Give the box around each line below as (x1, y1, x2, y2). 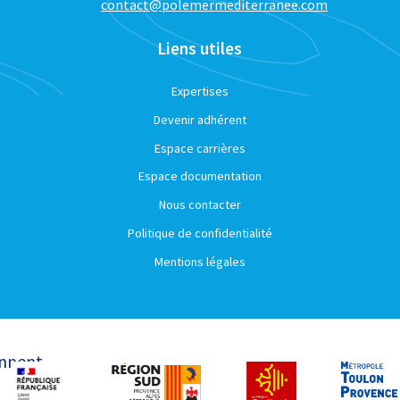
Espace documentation (137, 168, 262, 185)
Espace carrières (154, 139, 246, 156)
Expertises (171, 83, 229, 99)
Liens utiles (157, 37, 243, 59)
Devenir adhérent (153, 111, 246, 128)
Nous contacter (158, 196, 241, 212)
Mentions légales (154, 253, 246, 270)
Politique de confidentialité (127, 224, 272, 241)
